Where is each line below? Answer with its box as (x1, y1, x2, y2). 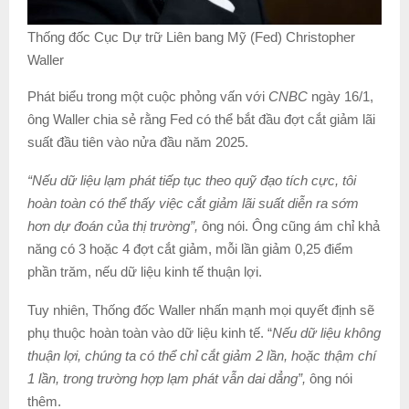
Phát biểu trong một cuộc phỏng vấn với (27, 88, 268, 104)
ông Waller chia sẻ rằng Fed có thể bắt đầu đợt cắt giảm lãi (27, 110, 375, 127)
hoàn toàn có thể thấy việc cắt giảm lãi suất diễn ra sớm (27, 194, 359, 211)
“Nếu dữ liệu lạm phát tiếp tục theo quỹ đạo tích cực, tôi (27, 172, 356, 188)
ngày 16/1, (308, 88, 373, 104)
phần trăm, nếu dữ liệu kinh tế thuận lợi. (27, 263, 262, 279)
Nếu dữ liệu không (272, 324, 381, 341)
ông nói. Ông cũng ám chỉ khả (198, 217, 380, 234)
